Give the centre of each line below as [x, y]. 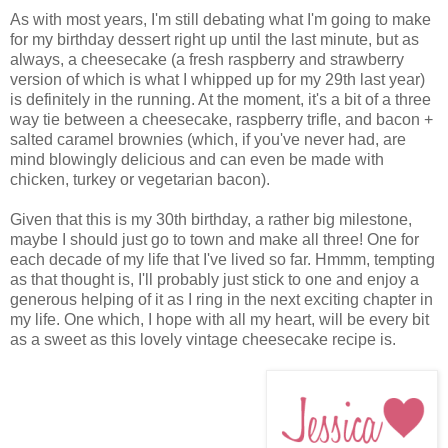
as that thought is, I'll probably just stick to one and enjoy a [214, 280]
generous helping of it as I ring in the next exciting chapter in [221, 300]
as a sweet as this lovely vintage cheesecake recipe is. [203, 340]
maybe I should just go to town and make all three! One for [214, 240]
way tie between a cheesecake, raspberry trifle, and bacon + [221, 120]
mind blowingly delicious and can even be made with [197, 160]
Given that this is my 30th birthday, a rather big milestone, [211, 220]
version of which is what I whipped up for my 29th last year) [217, 80]
